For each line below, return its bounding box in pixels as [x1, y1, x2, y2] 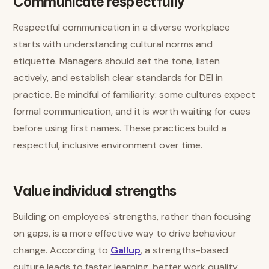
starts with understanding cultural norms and [13, 38, 213, 50]
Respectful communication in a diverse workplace [13, 21, 231, 34]
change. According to [13, 244, 111, 256]
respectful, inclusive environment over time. [13, 139, 203, 151]
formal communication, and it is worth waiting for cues [13, 105, 251, 118]
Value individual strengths [13, 181, 177, 200]
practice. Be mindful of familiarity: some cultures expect [13, 88, 256, 101]
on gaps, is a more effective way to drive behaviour [13, 227, 237, 240]
